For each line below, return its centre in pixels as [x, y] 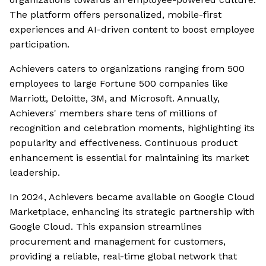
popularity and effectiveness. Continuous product [123, 143]
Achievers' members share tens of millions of [113, 113]
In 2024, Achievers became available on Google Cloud [132, 197]
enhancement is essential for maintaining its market [129, 158]
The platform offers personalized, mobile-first [115, 15]
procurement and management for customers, [118, 242]
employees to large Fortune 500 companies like [119, 84]
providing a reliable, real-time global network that [123, 256]
